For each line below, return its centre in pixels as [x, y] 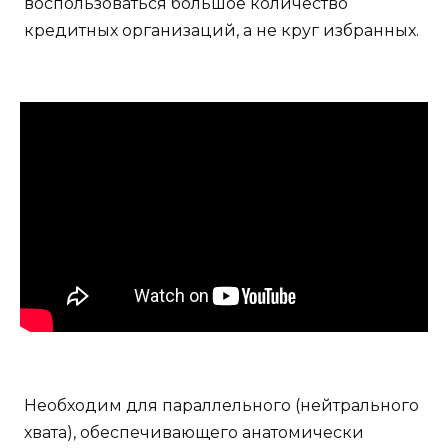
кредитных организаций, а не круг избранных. [221, 31]
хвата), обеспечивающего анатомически [194, 432]
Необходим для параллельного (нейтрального [221, 405]
